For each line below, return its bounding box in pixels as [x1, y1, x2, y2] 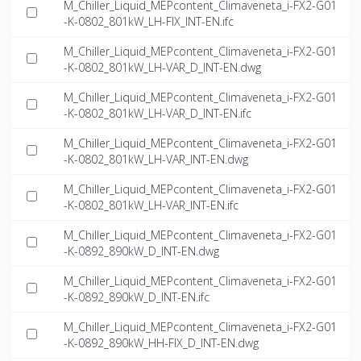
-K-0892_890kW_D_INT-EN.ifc [64, 289, 210, 305]
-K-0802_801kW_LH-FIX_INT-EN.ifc [64, 14, 234, 30]
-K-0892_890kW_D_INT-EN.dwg [64, 243, 219, 259]
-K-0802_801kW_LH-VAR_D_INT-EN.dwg [64, 60, 261, 76]
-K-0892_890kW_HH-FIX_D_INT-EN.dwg [64, 335, 259, 351]
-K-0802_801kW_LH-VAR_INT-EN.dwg [64, 151, 248, 168]
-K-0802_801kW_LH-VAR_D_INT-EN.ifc [64, 106, 251, 122]
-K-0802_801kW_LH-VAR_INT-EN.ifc [64, 197, 239, 214]
